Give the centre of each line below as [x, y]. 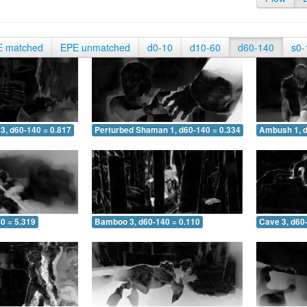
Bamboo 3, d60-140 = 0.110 [147, 222]
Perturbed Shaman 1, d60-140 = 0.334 [168, 130]
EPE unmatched [95, 47]
